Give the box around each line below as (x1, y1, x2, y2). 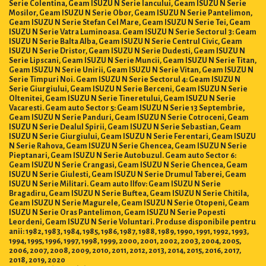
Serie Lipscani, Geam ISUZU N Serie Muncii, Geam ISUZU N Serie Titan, (9, 54, 256, 63)
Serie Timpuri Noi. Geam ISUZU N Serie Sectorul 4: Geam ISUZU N (9, 73, 240, 82)
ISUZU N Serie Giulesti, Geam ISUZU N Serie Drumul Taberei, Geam (9, 168, 246, 177)
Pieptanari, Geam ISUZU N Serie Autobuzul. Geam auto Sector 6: (9, 149, 236, 158)
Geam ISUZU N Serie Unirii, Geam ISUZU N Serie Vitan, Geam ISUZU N (9, 64, 254, 72)
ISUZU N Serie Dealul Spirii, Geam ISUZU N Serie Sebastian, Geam (9, 121, 241, 129)
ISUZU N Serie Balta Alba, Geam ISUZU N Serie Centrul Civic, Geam (9, 35, 242, 44)
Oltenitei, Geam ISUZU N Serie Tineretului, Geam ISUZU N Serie (9, 92, 236, 101)
